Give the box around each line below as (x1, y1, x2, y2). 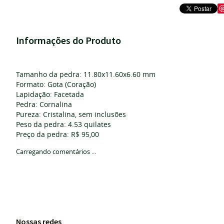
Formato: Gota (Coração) (16, 79, 96, 89)
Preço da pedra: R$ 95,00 (16, 129, 99, 139)
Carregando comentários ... (16, 147, 96, 156)
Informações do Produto (16, 34, 121, 46)
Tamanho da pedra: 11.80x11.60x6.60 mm (16, 69, 155, 79)
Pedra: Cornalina (16, 99, 72, 109)
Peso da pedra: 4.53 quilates (16, 119, 111, 129)
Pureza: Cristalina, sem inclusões (16, 109, 126, 119)
